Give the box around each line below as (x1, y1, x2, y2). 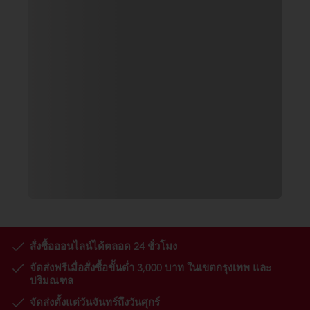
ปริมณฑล (30, 273, 73, 288)
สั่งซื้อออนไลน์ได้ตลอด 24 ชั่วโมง (30, 238, 177, 253)
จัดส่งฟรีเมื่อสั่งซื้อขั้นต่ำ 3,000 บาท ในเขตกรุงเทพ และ (30, 259, 271, 275)
